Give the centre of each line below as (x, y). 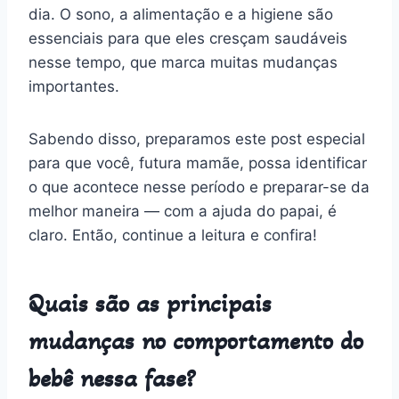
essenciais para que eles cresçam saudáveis (188, 38)
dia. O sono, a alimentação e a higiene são (181, 14)
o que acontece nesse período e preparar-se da (199, 187)
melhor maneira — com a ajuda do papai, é (183, 211)
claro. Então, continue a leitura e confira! (173, 235)
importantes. (74, 86)
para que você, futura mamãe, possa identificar (198, 163)
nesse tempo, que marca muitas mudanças (183, 62)
